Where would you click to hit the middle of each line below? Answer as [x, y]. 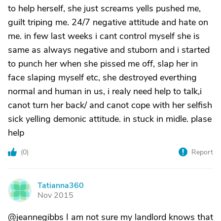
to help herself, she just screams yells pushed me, [104, 8]
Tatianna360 [61, 185]
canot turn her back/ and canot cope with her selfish [110, 105]
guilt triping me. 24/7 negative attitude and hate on [108, 22]
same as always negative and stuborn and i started [109, 50]
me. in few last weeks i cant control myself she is [104, 36]
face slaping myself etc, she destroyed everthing [102, 77]
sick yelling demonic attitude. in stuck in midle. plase [110, 119]
